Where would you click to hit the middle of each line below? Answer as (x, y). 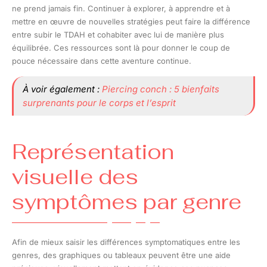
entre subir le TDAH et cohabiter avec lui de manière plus (118, 34)
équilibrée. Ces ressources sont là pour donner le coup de (121, 47)
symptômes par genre (127, 201)
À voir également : (62, 89)
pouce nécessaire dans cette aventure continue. (102, 60)
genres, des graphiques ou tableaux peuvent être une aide (121, 255)
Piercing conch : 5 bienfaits (161, 89)
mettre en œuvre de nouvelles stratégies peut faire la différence (131, 21)
